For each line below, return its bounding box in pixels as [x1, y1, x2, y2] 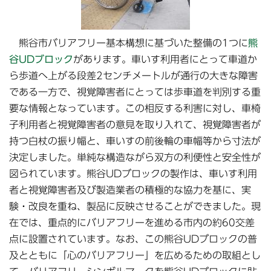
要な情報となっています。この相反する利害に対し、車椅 [9, 103, 261, 113]
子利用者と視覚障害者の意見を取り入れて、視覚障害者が [9, 119, 261, 129]
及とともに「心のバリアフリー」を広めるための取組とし [9, 250, 261, 260]
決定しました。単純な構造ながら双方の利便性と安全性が [9, 152, 261, 162]
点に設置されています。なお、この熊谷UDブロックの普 [9, 233, 257, 244]
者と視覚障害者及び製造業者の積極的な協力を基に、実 [9, 184, 251, 195]
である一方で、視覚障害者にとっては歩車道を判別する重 [9, 87, 261, 97]
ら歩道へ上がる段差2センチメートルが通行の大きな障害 [9, 70, 258, 80]
